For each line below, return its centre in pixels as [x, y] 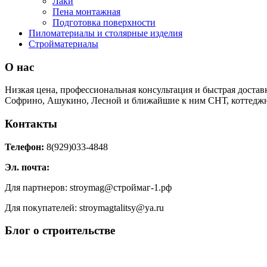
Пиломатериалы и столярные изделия [105, 33]
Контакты [31, 123]
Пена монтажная [86, 11]
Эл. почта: [28, 167]
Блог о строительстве [60, 231]
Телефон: [26, 147]
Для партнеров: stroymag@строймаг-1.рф [88, 187]
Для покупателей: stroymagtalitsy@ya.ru [84, 207]
